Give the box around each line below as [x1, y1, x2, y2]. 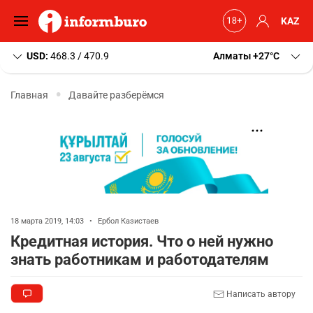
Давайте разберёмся [68, 89, 164, 101]
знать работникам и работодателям [10, 251, 269, 268]
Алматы [213, 50, 251, 61]
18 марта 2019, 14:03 [10, 217, 86, 226]
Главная [10, 89, 48, 101]
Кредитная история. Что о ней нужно [10, 233, 273, 250]
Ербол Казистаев [98, 217, 159, 226]
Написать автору [224, 289, 296, 299]
